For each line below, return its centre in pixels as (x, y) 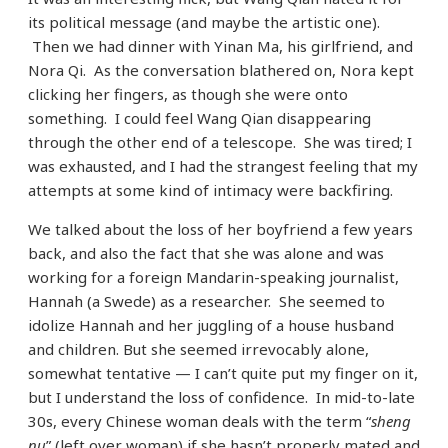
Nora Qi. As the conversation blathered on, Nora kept (221, 70)
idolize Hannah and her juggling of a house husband (211, 325)
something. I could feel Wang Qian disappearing (199, 118)
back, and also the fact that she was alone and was (206, 253)
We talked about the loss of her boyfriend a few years (220, 229)
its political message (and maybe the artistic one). (204, 22)
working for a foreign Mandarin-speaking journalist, (213, 277)
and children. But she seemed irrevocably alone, (198, 349)
